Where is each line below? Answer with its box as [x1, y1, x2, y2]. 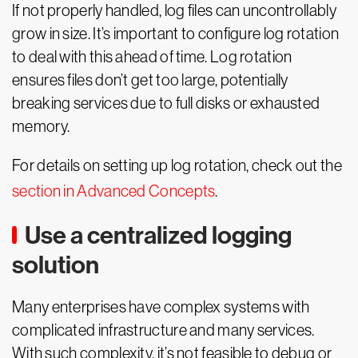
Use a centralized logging [25, 221, 292, 250]
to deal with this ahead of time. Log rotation [12, 48, 292, 66]
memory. [12, 117, 70, 135]
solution [12, 250, 99, 280]
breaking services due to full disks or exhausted [12, 94, 320, 112]
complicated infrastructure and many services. [12, 321, 315, 339]
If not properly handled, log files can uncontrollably [12, 2, 336, 19]
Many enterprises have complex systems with [12, 298, 310, 316]
